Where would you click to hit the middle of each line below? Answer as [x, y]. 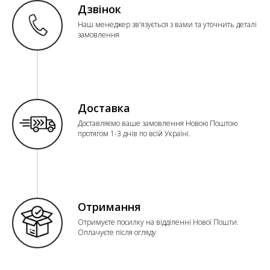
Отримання [109, 207]
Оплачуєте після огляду [117, 232]
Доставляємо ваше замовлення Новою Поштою [158, 123]
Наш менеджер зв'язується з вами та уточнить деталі [167, 24]
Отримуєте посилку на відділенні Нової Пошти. [158, 222]
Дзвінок [99, 9]
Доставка [104, 108]
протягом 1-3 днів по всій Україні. [134, 133]
